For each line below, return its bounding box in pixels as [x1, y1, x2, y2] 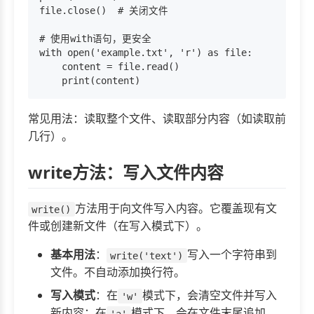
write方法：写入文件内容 [28, 161, 224, 184]
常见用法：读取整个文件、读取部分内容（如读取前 [28, 111, 286, 127]
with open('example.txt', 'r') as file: [39, 47, 252, 59]
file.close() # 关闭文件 [39, 5, 168, 17]
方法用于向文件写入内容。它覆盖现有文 [74, 200, 277, 217]
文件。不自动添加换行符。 [50, 264, 185, 280]
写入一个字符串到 [186, 247, 277, 263]
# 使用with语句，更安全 [39, 33, 151, 45]
